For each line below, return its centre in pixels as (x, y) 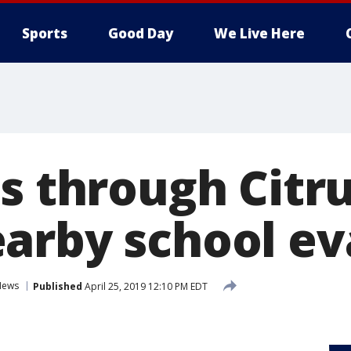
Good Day (141, 33)
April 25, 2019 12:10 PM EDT (145, 286)
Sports (45, 33)
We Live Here (259, 33)
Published (58, 286)
